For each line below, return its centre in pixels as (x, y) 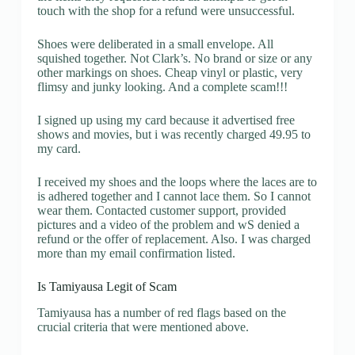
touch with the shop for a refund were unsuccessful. (166, 10)
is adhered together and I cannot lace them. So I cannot (174, 196)
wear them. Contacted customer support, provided (161, 210)
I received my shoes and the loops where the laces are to (177, 181)
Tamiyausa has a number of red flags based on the (161, 312)
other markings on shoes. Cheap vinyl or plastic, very (170, 72)
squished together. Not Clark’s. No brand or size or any (174, 58)
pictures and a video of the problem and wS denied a (168, 224)
